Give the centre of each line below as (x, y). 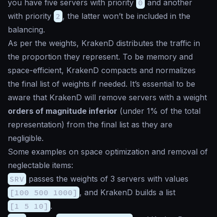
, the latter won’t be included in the (126, 16)
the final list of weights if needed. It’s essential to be (101, 84)
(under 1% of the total (159, 111)
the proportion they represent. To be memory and (100, 56)
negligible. (26, 138)
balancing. (26, 29)
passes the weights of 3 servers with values (107, 178)
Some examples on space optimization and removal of (108, 151)
